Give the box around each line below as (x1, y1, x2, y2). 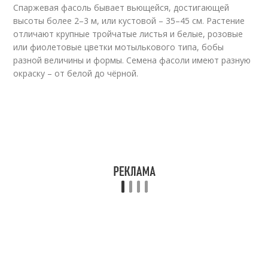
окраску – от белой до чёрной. (13, 68, 139, 79)
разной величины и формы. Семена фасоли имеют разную (13, 54, 251, 66)
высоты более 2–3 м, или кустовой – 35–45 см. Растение (13, 15, 245, 26)
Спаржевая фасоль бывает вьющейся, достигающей (13, 2, 230, 13)
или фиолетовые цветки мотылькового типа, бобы (13, 41, 224, 53)
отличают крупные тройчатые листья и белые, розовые (13, 28, 243, 39)
